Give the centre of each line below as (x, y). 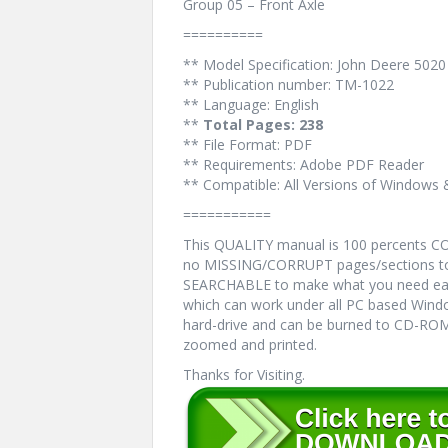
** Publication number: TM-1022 (288, 84)
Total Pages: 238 (263, 124)
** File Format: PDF (247, 144)
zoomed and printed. (250, 344)
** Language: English (251, 104)
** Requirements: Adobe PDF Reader (303, 164)
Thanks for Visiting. (244, 374)
